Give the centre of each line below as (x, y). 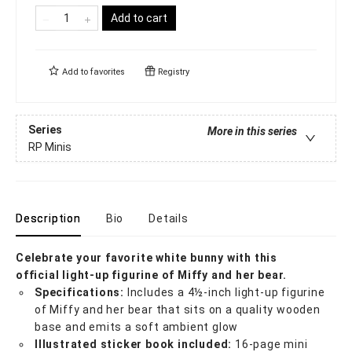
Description (48, 219)
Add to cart (139, 18)
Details (169, 219)
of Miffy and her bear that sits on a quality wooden (178, 310)
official (38, 275)
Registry (172, 72)
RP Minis (50, 147)
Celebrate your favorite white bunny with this (147, 258)
